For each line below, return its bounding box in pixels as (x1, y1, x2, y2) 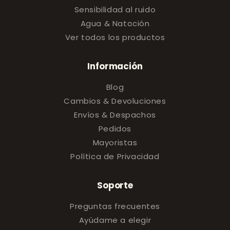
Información (87, 60, 143, 73)
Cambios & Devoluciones (64, 95, 166, 107)
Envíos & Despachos (74, 109, 156, 121)
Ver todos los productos (65, 32, 165, 43)
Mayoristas (92, 137, 138, 148)
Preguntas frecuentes (70, 201, 160, 212)
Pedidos (98, 123, 132, 135)
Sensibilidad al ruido (74, 4, 156, 15)
